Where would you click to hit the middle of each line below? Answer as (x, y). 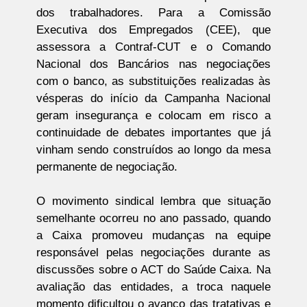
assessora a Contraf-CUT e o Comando (153, 47)
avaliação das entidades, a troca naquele (153, 287)
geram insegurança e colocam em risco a (153, 116)
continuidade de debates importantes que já (153, 133)
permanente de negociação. (107, 167)
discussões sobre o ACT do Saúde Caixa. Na (153, 270)
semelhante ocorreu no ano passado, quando (153, 219)
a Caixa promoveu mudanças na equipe (153, 236)
